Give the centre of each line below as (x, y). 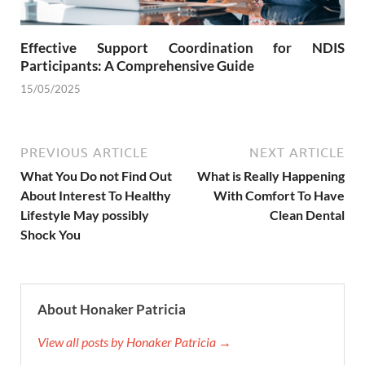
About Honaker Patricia (112, 310)
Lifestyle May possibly (85, 215)
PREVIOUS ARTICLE (84, 153)
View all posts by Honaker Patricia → (134, 342)
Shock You (51, 235)
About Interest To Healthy (96, 196)
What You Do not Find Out (96, 176)
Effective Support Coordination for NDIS (182, 47)
